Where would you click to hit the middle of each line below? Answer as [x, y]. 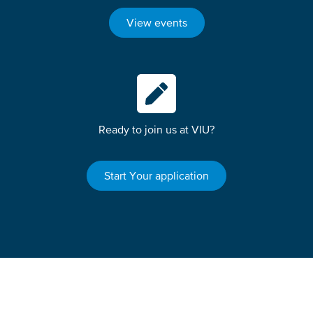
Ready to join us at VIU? [156, 130]
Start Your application [156, 176]
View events [156, 23]
